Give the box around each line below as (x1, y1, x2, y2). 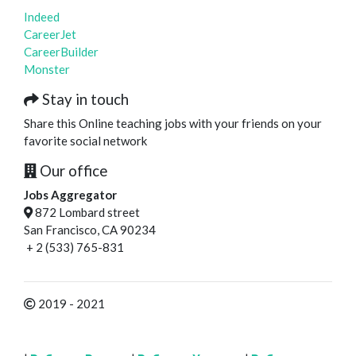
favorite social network (24, 133, 147, 148)
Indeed (24, 10, 60, 24)
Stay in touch (39, 90, 129, 108)
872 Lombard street (33, 205, 140, 219)
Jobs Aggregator (24, 188, 117, 202)
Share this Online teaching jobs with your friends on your (24, 116, 322, 130)
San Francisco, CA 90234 (24, 222, 156, 237)
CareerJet (24, 27, 76, 41)
